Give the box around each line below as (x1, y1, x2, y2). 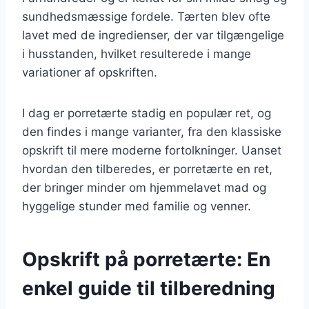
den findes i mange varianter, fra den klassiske (22, 124, 281, 139)
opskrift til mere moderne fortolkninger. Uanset (22, 143, 281, 157)
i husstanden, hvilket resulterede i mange (22, 46, 251, 61)
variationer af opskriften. (22, 65, 157, 79)
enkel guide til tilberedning (22, 276, 275, 300)
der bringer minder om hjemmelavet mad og (22, 180, 266, 195)
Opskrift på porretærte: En (22, 247, 270, 271)
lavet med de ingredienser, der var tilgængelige (22, 28, 284, 42)
